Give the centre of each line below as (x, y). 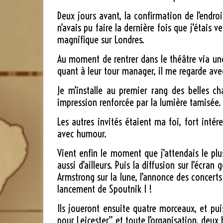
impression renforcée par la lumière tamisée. (139, 103)
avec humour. (82, 134)
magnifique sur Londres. (101, 40)
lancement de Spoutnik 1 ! (105, 189)
